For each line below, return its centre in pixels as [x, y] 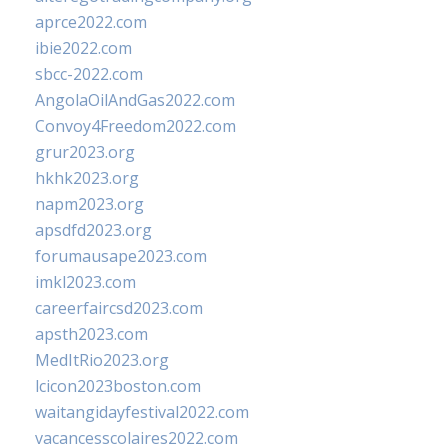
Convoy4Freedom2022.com [135, 126]
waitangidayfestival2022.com [142, 412]
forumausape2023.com [121, 256]
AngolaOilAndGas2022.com [135, 100]
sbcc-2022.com [89, 74]
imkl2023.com [85, 282]
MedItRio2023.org [102, 360]
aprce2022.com [91, 22]
